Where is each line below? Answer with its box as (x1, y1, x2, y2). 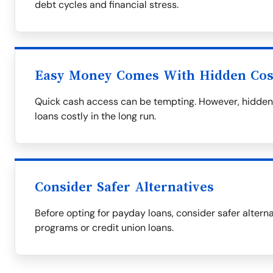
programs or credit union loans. (35, 221, 174, 234)
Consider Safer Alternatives (35, 180, 214, 194)
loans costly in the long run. (35, 110, 156, 122)
